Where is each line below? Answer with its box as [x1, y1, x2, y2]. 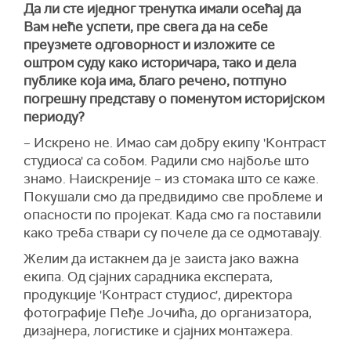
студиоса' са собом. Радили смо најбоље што [24, 152, 309, 170]
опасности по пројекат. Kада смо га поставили [24, 206, 321, 224]
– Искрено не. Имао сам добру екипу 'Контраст [24, 134, 326, 152]
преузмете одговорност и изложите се [24, 36, 275, 54]
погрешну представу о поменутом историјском [24, 90, 324, 108]
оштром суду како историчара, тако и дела [24, 54, 296, 72]
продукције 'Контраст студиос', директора [24, 286, 292, 304]
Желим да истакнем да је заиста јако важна [24, 250, 299, 268]
